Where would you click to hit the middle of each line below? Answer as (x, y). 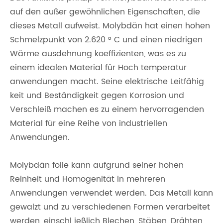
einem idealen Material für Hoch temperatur (98, 68)
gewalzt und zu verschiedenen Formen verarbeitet (110, 207)
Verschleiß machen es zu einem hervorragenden (107, 110)
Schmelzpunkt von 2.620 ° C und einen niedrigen (106, 40)
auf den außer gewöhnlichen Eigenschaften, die (105, 12)
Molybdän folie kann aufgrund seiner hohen (97, 165)
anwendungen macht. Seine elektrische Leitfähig (107, 82)
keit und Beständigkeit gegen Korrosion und (97, 96)
